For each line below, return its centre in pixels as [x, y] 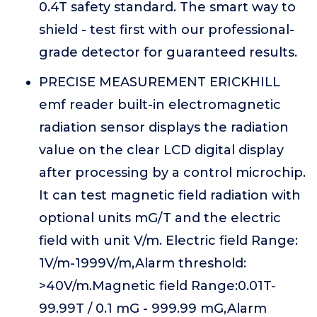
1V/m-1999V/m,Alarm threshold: [143, 263]
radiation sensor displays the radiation [164, 127]
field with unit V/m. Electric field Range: [168, 241]
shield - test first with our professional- [167, 30]
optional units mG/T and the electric [160, 218]
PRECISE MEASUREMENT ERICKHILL [160, 82]
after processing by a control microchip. [172, 173]
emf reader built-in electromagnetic [160, 105]
